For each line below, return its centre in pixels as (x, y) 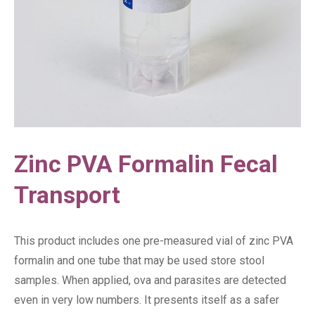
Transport (67, 194)
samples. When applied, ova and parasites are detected (150, 280)
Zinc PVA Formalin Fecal (146, 163)
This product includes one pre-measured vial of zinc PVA (154, 240)
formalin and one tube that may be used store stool (139, 260)
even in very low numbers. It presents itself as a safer (147, 300)
